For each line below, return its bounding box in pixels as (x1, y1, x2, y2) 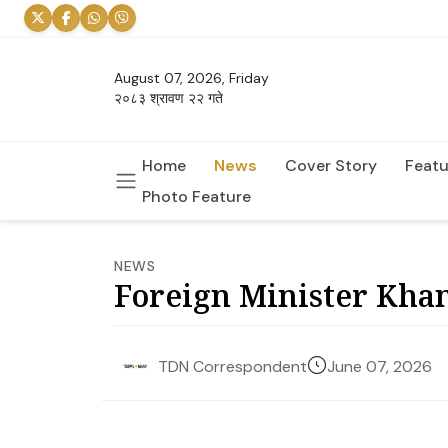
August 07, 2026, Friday (114, 69, 269, 88)
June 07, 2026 (327, 355, 432, 377)
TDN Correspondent (158, 356, 307, 378)
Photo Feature (142, 185, 251, 207)
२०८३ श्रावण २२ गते (114, 89, 223, 108)
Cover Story (285, 154, 377, 176)
